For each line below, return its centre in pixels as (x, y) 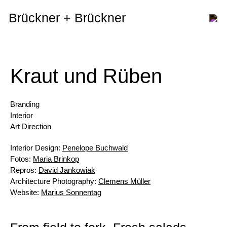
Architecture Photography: (54, 181)
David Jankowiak (67, 170)
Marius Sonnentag (71, 192)
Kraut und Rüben (86, 76)
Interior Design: (36, 148)
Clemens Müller (124, 181)
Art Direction (31, 126)
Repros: (24, 170)
